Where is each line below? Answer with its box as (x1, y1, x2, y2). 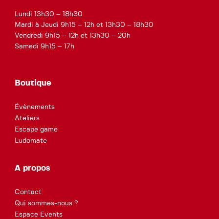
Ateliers (15, 114, 40, 122)
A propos (15, 163, 50, 172)
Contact (15, 188, 42, 196)
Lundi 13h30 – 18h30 (15, 10, 83, 18)
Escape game (15, 126, 58, 133)
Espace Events (15, 211, 63, 218)
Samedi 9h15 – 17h (15, 43, 74, 50)
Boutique (15, 78, 51, 87)
